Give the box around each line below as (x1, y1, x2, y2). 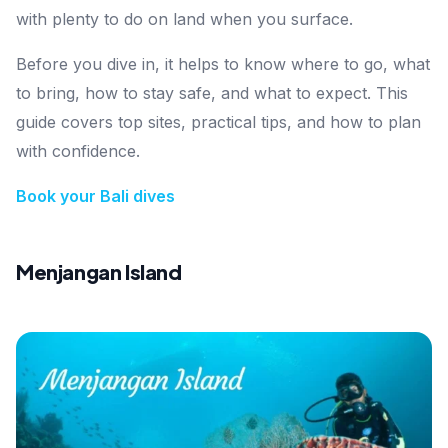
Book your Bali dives (16, 186, 175, 207)
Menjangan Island (16, 259, 182, 285)
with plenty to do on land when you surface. (16, 9, 353, 30)
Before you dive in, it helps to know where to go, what (16, 54, 430, 75)
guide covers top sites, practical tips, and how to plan (16, 112, 421, 133)
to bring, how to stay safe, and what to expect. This (16, 83, 408, 104)
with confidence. (16, 141, 140, 162)
